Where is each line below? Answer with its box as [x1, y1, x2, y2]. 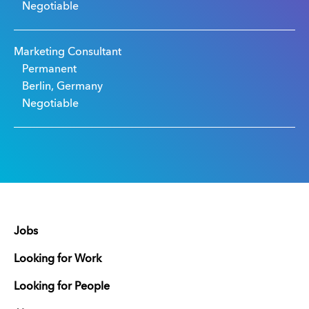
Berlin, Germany [22, 81, 103, 92]
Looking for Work [14, 254, 101, 265]
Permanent [22, 64, 77, 75]
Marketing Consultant [14, 47, 121, 58]
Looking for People [14, 281, 110, 292]
